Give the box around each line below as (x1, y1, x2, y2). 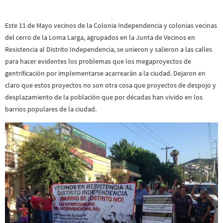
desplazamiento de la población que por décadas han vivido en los (5, 93, 203, 102)
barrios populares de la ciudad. (5, 105, 97, 114)
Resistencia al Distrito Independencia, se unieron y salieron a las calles (5, 45, 212, 54)
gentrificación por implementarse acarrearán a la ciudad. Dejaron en (5, 69, 206, 78)
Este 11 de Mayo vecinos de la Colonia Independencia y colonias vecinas (5, 21, 217, 30)
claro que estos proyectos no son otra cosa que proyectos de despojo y (5, 81, 216, 90)
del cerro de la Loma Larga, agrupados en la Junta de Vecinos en (5, 33, 195, 42)
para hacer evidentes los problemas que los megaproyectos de (5, 57, 191, 66)
